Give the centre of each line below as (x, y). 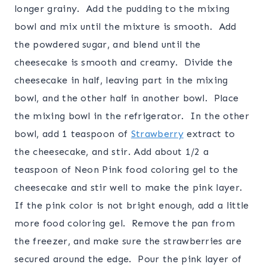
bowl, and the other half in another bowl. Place (127, 98)
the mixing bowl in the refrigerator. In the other (132, 116)
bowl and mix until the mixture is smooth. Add (125, 27)
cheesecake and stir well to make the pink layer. (128, 188)
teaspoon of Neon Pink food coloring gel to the (126, 170)
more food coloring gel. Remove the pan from (125, 223)
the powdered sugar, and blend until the (108, 45)
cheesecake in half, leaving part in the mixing (121, 80)
